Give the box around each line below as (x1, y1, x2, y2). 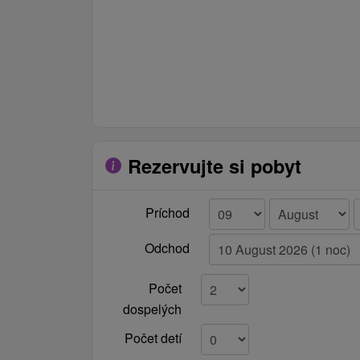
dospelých (123, 300, 182, 319)
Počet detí (125, 329, 182, 348)
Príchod (145, 203, 190, 222)
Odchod (144, 239, 190, 257)
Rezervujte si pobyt (128, 152, 301, 179)
